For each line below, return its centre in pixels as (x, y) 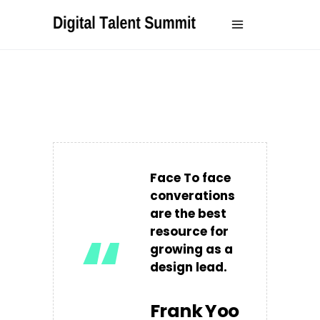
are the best (188, 214)
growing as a (191, 249)
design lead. (189, 267)
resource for (189, 231)
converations (192, 196)
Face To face (190, 178)
